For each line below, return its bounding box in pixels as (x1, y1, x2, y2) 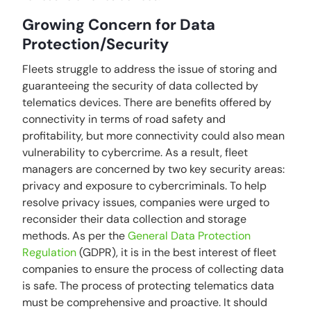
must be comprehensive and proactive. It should (22, 295, 268, 310)
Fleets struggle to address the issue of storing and (22, 62, 278, 76)
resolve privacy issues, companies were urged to (22, 195, 270, 210)
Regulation (22, 245, 77, 260)
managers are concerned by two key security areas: (22, 162, 285, 176)
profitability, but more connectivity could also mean (22, 128, 285, 143)
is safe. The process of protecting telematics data (22, 278, 275, 293)
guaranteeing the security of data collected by (22, 78, 259, 93)
